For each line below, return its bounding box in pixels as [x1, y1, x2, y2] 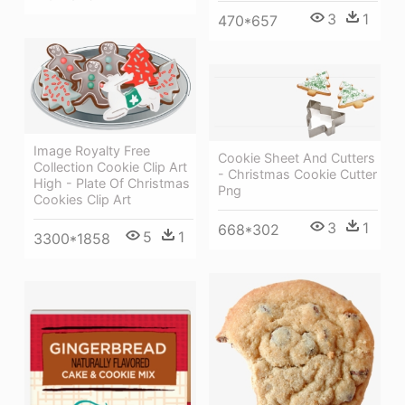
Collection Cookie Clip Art [33, 158, 187, 174]
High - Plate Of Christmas [33, 174, 190, 191]
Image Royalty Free [33, 142, 150, 158]
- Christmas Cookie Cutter [218, 166, 377, 183]
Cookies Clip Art [33, 191, 131, 207]
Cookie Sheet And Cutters [218, 150, 375, 166]
